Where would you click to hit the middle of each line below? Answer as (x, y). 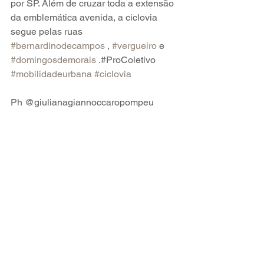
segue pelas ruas (48, 31)
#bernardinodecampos (58, 45)
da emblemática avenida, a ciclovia (85, 17)
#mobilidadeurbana (51, 74)
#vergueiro (134, 45)
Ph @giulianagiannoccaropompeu (82, 102)
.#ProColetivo (127, 60)
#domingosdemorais (53, 60)
